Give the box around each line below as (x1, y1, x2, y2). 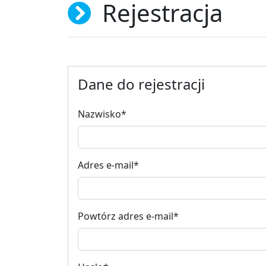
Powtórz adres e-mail (78, 209, 173, 223)
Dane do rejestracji (78, 74, 205, 94)
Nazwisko (78, 107, 121, 121)
